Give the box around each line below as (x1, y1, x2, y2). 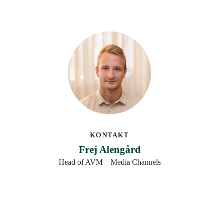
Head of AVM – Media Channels (58, 158, 161, 166)
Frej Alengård (78, 144, 141, 155)
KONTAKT (90, 131, 129, 139)
